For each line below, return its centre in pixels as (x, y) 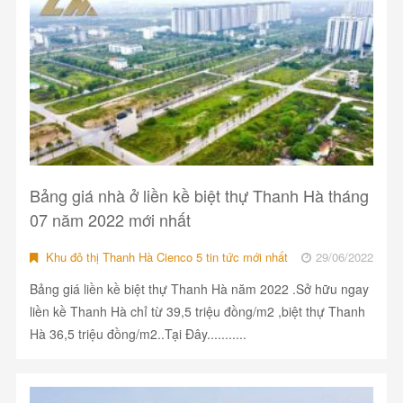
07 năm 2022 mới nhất (110, 220)
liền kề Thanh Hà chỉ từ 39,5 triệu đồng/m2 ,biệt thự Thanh (197, 312)
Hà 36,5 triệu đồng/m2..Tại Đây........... (138, 334)
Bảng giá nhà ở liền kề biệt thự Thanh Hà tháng (199, 196)
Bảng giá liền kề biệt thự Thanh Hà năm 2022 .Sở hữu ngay (199, 289)
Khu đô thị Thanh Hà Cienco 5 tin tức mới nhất (165, 257)
